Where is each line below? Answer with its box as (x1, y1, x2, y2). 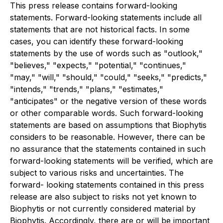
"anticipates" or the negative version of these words (10, 96, 207, 106)
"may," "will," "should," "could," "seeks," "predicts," (10, 72, 207, 82)
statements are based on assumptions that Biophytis (10, 120, 207, 130)
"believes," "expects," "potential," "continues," (10, 60, 186, 70)
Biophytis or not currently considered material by (10, 204, 196, 214)
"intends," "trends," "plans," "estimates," (10, 84, 163, 94)
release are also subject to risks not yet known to (10, 192, 197, 202)
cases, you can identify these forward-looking (10, 36, 183, 46)
